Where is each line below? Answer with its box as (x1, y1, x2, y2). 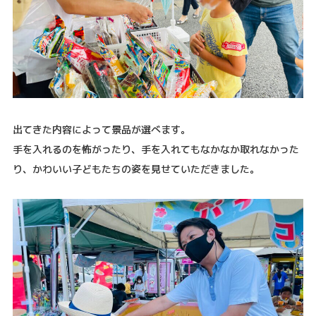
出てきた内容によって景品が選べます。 (12, 122, 190, 136)
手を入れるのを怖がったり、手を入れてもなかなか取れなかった (12, 142, 299, 156)
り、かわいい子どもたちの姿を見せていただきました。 (12, 162, 260, 176)
